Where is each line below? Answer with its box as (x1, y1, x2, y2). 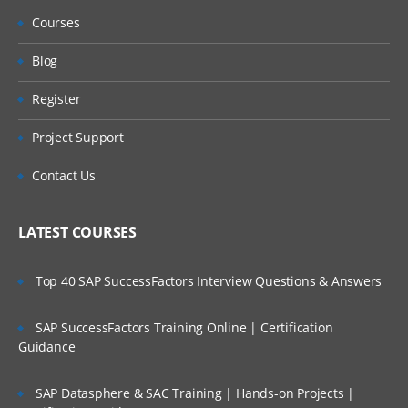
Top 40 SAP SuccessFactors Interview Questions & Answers (35, 271, 382, 290)
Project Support (32, 127, 124, 146)
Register (32, 89, 81, 107)
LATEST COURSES (18, 221, 138, 242)
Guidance (18, 337, 76, 355)
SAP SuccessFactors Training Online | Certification (35, 318, 333, 336)
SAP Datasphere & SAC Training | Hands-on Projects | (35, 383, 355, 402)
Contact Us (32, 166, 96, 184)
